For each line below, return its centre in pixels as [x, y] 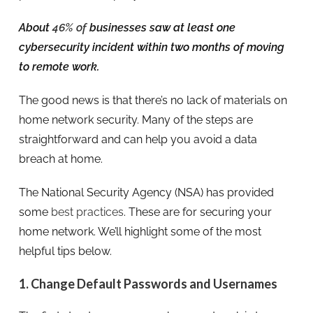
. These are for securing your [197, 212]
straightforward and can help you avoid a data [138, 139]
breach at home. [60, 159]
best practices [87, 212]
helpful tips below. [65, 251]
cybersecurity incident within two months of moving [151, 47]
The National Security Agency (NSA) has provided [146, 192]
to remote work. [59, 66]
